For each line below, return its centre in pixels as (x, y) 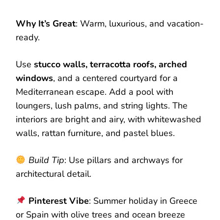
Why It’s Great (46, 24)
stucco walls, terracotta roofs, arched (110, 65)
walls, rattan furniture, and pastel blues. (95, 133)
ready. (28, 38)
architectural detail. (54, 174)
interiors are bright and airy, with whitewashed (109, 120)
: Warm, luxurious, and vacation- (140, 24)
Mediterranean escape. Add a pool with (95, 92)
